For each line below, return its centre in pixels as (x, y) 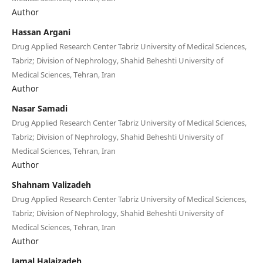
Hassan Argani (41, 32)
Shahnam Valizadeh (51, 184)
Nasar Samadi (39, 108)
